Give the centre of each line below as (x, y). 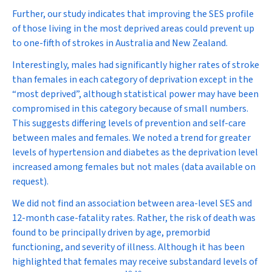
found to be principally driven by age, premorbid (111, 233)
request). (30, 182)
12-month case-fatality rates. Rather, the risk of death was (134, 218)
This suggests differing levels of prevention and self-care (129, 123)
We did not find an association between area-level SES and (132, 203)
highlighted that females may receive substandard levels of (135, 262)
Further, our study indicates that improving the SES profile (133, 14)
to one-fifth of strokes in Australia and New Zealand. (120, 43)
